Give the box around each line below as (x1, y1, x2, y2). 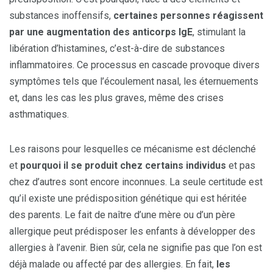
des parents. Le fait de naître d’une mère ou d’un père (9, 208, 235, 221)
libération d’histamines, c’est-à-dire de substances (9, 42, 225, 54)
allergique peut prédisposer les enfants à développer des (9, 225, 255, 237)
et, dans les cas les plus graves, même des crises (9, 91, 224, 104)
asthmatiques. (9, 108, 69, 120)
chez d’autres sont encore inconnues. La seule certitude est (9, 175, 263, 188)
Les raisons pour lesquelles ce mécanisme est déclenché (9, 143, 256, 155)
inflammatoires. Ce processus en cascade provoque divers (9, 58, 260, 71)
